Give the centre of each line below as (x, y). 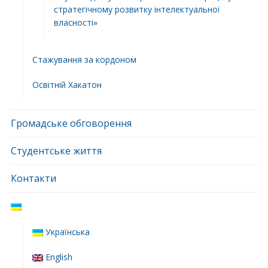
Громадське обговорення (71, 123)
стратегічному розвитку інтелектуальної (137, 9)
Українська (66, 232)
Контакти (33, 178)
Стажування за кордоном (84, 59)
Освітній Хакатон (67, 84)
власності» (75, 22)
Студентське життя (56, 150)
